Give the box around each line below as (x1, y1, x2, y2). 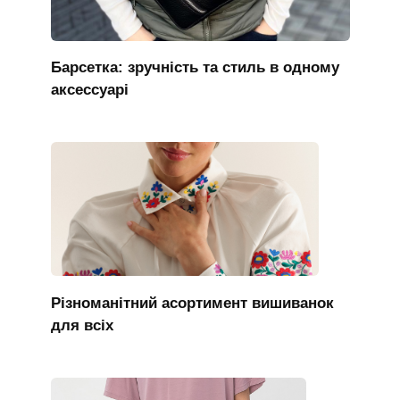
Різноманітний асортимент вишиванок (50, 294, 334, 312)
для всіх (50, 316, 113, 334)
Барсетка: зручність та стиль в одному (50, 58, 339, 76)
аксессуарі (50, 80, 129, 98)
